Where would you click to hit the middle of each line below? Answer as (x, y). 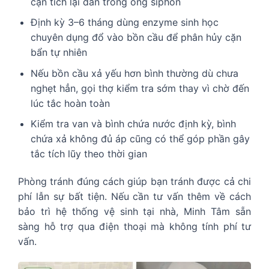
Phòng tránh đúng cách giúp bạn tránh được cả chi (134, 182)
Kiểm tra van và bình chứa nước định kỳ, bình (133, 124)
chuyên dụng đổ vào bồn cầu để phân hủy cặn (136, 38)
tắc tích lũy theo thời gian (89, 154)
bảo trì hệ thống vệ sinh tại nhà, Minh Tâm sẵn (134, 212)
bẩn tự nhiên (59, 53)
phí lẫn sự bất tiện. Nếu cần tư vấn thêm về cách (134, 197)
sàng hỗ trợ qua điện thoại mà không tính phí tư (134, 227)
